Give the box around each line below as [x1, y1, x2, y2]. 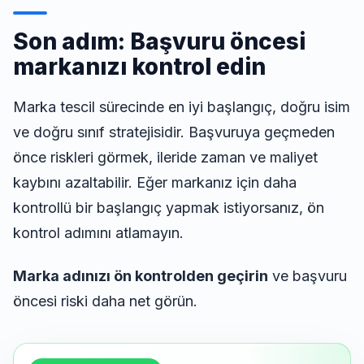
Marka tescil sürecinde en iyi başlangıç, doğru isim [13, 98, 350, 116]
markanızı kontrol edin [13, 53, 266, 81]
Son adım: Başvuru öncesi [13, 28, 305, 56]
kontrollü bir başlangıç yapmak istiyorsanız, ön [13, 199, 324, 217]
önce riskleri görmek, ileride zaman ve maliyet [13, 149, 318, 167]
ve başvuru [268, 267, 347, 285]
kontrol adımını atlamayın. [13, 224, 184, 242]
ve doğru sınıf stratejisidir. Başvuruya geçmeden [13, 123, 335, 141]
